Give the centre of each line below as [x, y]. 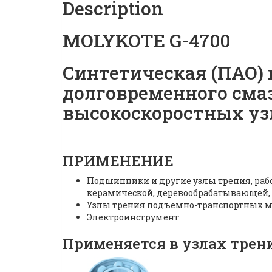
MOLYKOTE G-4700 [146, 40]
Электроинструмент [133, 217]
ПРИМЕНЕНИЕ [118, 161]
